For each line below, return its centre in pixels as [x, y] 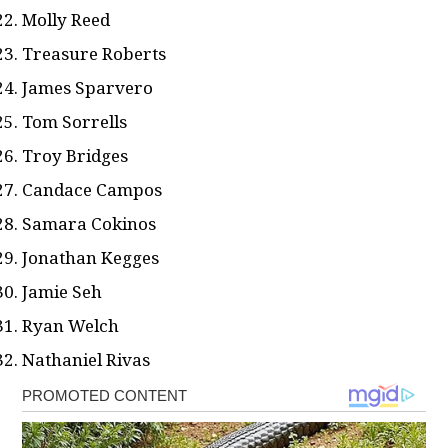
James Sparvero [88, 88]
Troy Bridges [75, 156]
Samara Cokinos [89, 224]
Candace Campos [92, 190]
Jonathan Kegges [91, 258]
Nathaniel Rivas [86, 360]
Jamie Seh [62, 292]
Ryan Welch [71, 326]
